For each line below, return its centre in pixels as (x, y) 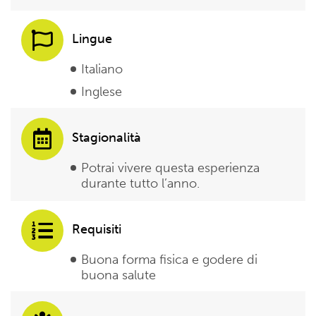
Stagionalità (107, 137)
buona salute (119, 275)
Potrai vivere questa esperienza (170, 168)
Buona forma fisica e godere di (169, 259)
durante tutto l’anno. (140, 183)
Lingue (92, 38)
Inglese (102, 91)
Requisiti (97, 229)
